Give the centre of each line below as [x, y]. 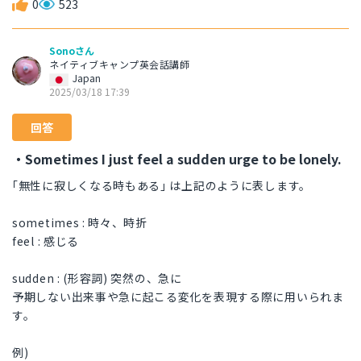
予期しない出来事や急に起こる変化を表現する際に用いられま [178, 297]
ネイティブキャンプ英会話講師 [119, 64]
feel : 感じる [46, 241]
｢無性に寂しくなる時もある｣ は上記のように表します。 [162, 186]
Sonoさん [72, 51]
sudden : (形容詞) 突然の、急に [97, 278]
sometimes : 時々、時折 [80, 223]
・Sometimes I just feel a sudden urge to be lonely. [177, 159]
